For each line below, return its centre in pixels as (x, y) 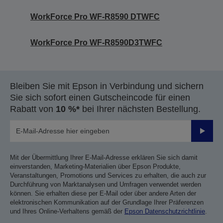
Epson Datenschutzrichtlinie (165, 211)
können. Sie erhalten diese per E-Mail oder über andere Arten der (103, 193)
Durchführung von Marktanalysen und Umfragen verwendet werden (106, 184)
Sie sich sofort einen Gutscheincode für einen (100, 97)
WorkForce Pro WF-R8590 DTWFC (95, 16)
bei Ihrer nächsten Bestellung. (140, 109)
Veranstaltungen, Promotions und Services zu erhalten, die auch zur (108, 175)
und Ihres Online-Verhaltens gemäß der (67, 211)
